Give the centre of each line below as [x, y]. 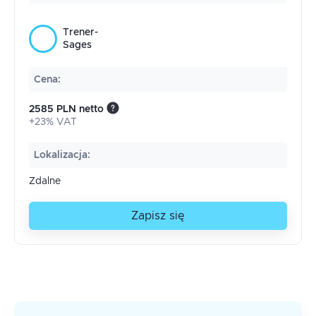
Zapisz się [158, 216]
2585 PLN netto [66, 109]
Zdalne [45, 181]
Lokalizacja [61, 155]
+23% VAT [53, 122]
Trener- [80, 32]
